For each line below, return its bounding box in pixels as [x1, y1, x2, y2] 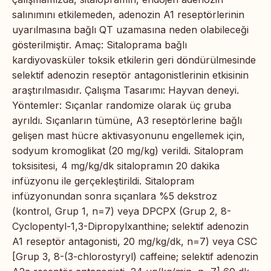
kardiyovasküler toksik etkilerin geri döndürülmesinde [12, 53, 256, 66]
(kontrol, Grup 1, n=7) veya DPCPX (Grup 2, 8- [12, 204, 231, 217]
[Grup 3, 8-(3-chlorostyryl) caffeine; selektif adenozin [12, 250, 258, 263]
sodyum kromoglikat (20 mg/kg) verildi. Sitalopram [12, 144, 243, 157]
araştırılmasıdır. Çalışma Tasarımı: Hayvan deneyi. [12, 83, 239, 96]
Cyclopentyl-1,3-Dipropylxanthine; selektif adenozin [12, 220, 249, 232]
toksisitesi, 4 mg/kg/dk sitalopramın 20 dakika [12, 159, 220, 172]
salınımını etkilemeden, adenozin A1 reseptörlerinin [12, 8, 244, 21]
